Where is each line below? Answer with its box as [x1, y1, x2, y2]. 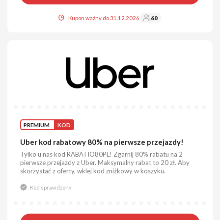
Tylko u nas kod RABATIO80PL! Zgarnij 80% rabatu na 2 [20, 150, 183, 158]
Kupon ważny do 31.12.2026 [68, 14, 140, 21]
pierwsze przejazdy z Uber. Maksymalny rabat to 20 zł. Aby [20, 158, 190, 166]
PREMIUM [24, 121, 50, 128]
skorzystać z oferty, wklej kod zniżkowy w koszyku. [20, 166, 166, 175]
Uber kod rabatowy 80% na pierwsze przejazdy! [20, 137, 184, 146]
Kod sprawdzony [29, 184, 72, 191]
